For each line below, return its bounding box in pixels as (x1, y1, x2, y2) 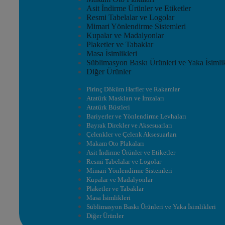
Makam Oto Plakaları (86, 140, 144, 147)
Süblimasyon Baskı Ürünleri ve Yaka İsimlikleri (86, 203, 216, 210)
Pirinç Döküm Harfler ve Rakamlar (86, 85, 180, 93)
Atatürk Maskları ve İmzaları (86, 94, 164, 102)
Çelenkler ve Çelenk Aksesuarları (86, 131, 177, 138)
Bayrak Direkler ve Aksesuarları (86, 122, 172, 129)
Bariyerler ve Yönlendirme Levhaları (86, 113, 186, 120)
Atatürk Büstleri (86, 103, 130, 111)
